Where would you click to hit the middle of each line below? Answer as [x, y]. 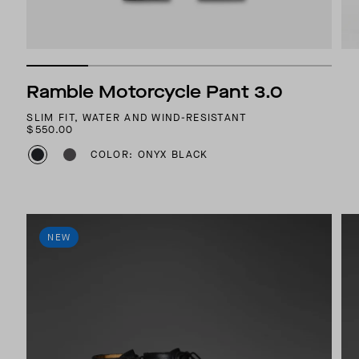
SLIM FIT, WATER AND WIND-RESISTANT [137, 117]
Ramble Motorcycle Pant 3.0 [155, 91]
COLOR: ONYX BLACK [149, 155]
